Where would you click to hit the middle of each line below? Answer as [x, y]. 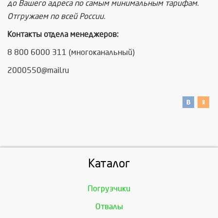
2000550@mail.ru [38, 70]
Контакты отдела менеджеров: [63, 34]
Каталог [109, 163]
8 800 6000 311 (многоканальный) [71, 52]
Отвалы [109, 207]
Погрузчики [109, 189]
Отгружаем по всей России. [56, 16]
